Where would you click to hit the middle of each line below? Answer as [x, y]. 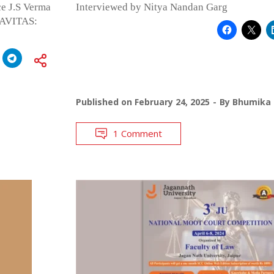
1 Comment [137, 133]
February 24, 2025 [172, 102]
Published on [105, 102]
